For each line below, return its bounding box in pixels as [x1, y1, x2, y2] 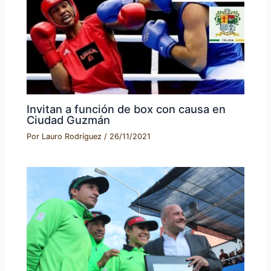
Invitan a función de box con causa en [27, 102, 226, 116]
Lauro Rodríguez [42, 132, 105, 142]
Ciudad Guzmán [27, 113, 111, 126]
